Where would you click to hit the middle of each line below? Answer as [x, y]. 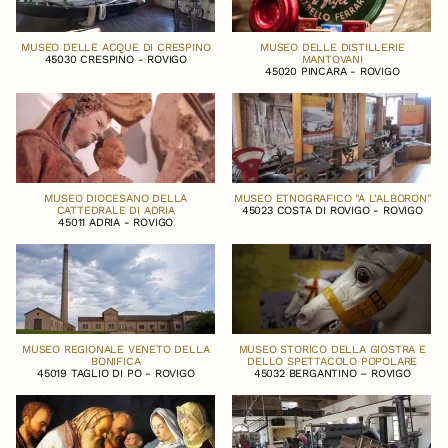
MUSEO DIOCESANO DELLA [116, 198]
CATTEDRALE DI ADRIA [115, 210]
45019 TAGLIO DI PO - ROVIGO [115, 373]
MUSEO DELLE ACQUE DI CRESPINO [116, 47]
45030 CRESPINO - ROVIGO [115, 59]
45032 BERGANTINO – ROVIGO [332, 373]
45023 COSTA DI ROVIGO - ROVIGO [332, 210]
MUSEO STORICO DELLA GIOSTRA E [332, 349]
